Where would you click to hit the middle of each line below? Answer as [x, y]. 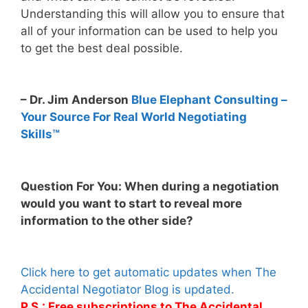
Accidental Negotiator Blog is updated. [128, 290]
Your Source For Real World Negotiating [134, 117]
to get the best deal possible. [102, 48]
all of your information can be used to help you [149, 31]
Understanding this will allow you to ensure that [153, 13]
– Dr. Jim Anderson [76, 100]
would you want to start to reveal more [131, 203]
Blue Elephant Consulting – [209, 100]
